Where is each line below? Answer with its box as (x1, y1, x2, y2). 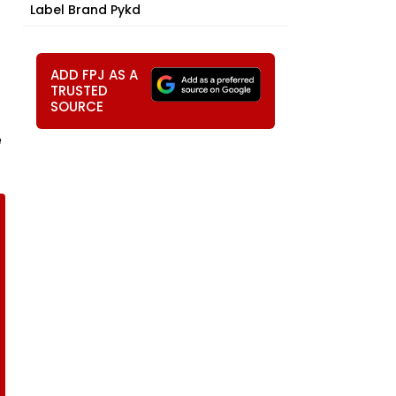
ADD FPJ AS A (50, 65, 138, 84)
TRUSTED (50, 81, 108, 100)
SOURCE (50, 97, 103, 116)
